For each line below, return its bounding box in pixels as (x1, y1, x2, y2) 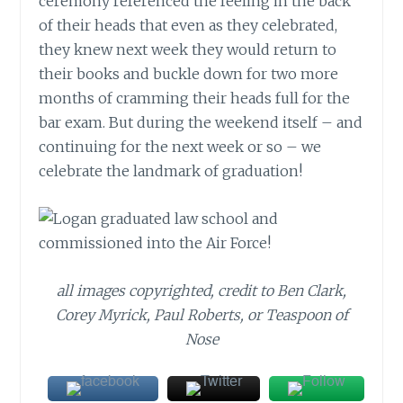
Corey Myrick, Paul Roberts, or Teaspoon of (55, 305, 348, 324)
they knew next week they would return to (39, 40, 337, 59)
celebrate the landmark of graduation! (39, 162, 303, 181)
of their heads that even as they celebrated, (39, 16, 338, 35)
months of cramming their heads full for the (39, 89, 351, 108)
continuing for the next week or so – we (39, 138, 322, 157)
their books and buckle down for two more (39, 65, 339, 84)
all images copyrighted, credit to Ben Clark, (57, 281, 346, 300)
